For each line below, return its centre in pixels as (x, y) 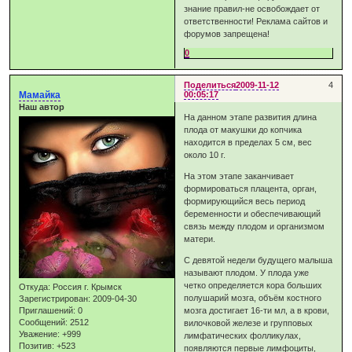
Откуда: (35, 287)
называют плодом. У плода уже (247, 273)
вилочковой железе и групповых (249, 323)
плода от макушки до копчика (243, 130)
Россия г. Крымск (86, 287)
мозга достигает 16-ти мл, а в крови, (257, 311)
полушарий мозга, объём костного (253, 298)
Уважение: (40, 334)
